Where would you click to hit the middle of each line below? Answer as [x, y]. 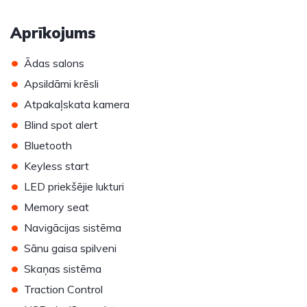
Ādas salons [54, 63]
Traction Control [63, 289]
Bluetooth [48, 145]
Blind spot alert [61, 125]
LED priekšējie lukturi [74, 186]
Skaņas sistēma [63, 269]
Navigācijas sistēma [73, 228]
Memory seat [57, 207]
